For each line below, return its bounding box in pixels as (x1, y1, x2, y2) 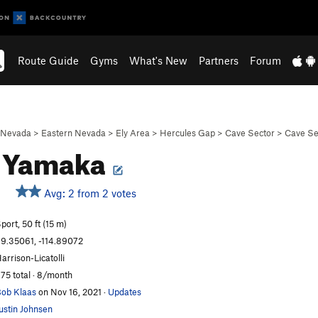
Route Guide (18, 54, 79, 67)
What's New (129, 54, 188, 67)
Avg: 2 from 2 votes (41, 187, 136, 199)
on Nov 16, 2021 (36, 286, 104, 297)
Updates (108, 286, 141, 297)
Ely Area (116, 127, 150, 138)
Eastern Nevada (41, 127, 106, 138)
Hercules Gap (160, 127, 215, 138)
